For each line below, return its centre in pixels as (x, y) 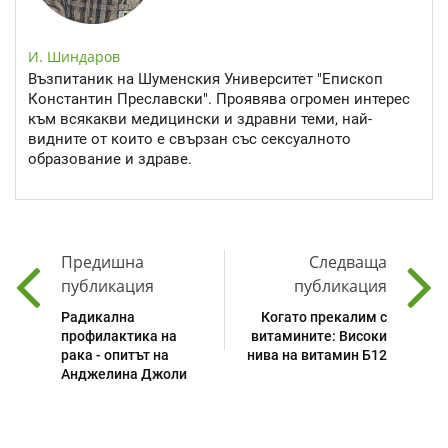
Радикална (98, 317)
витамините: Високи (319, 336)
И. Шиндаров (74, 56)
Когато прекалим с (324, 317)
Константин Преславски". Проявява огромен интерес (219, 98)
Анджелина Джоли (124, 374)
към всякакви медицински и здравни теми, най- (200, 118)
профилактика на (119, 336)
